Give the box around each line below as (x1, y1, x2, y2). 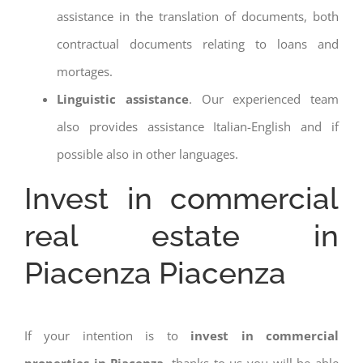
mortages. (57, 62, 113, 79)
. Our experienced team (188, 90, 339, 107)
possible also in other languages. (57, 145, 238, 162)
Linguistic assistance (57, 90, 189, 107)
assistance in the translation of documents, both (57, 7, 339, 24)
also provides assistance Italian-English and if (57, 117, 339, 135)
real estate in (24, 217, 339, 254)
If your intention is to (24, 327, 191, 344)
